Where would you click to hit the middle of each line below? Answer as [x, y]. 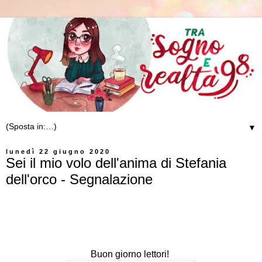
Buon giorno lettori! [131, 254]
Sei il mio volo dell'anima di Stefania [116, 163]
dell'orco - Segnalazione [79, 180]
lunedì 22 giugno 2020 [58, 152]
